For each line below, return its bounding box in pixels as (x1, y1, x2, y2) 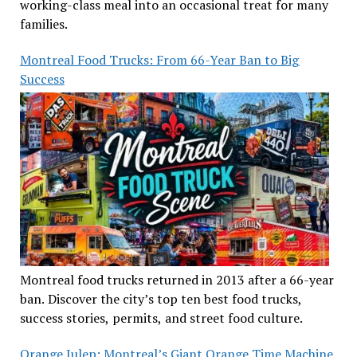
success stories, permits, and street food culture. (19, 308, 303, 327)
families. (19, 15, 68, 33)
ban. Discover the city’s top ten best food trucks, (19, 289, 302, 308)
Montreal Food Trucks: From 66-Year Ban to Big (19, 51, 300, 69)
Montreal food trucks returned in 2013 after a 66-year (19, 270, 334, 288)
